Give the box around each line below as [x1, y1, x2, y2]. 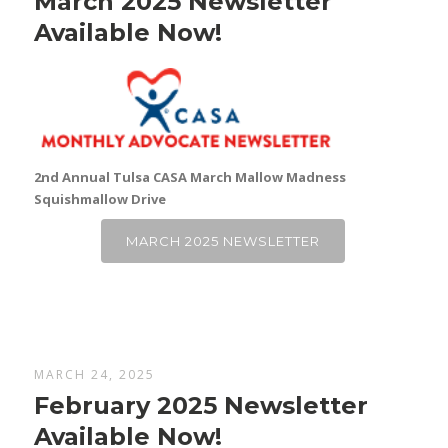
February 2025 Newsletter [34, 391, 369, 420]
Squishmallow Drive [34, 190, 167, 209]
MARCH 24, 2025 [34, 366, 156, 383]
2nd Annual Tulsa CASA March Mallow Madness [34, 168, 347, 187]
